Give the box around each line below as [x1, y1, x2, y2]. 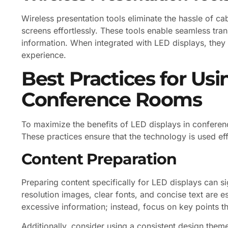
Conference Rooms [21, 88, 202, 112]
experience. [21, 50, 66, 61]
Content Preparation [21, 149, 177, 168]
